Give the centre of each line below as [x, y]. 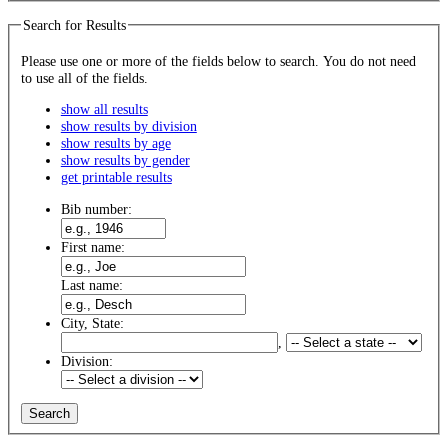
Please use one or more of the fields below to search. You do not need [171, 60]
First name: [92, 246]
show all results [104, 109]
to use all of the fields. [84, 77]
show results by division [128, 126]
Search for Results [74, 24]
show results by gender [125, 160]
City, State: [92, 322]
